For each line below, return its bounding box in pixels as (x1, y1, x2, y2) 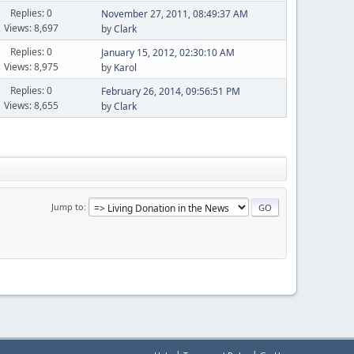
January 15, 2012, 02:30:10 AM (100, 46, 235, 59)
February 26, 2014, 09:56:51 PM (100, 85, 240, 98)
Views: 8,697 (4, 21, 59, 35)
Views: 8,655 (4, 98, 59, 112)
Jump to (51, 200, 84, 213)
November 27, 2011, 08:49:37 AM (100, 7, 248, 21)
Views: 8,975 (4, 59, 59, 73)
